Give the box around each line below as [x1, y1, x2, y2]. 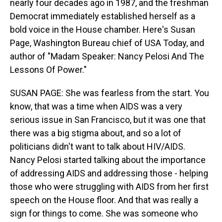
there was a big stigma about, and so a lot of [10, 128, 181, 138]
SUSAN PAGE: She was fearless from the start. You [10, 88, 209, 98]
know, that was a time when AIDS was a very [10, 101, 182, 111]
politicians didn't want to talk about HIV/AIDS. [10, 141, 185, 152]
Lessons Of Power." [10, 64, 87, 75]
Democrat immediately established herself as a [10, 11, 195, 21]
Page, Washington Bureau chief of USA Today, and [10, 38, 204, 48]
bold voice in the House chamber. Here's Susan [10, 24, 195, 35]
